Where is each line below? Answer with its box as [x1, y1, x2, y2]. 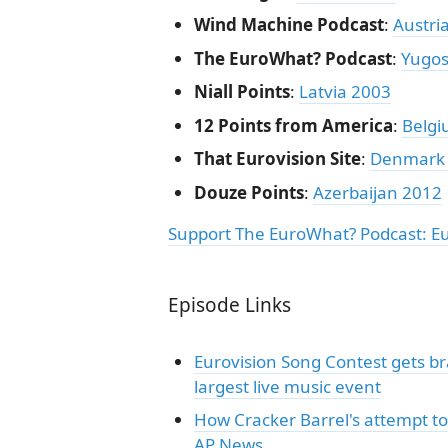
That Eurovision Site [193, 147, 361, 170]
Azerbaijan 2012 [312, 180, 442, 204]
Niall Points [193, 80, 290, 103]
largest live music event [193, 374, 381, 398]
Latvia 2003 [298, 80, 391, 103]
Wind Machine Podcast [193, 13, 384, 36]
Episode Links [168, 291, 291, 318]
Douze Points [193, 180, 304, 204]
